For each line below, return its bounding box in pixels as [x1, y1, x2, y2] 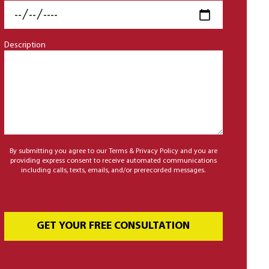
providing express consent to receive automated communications [10, 157, 217, 165]
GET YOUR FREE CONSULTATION [37, 220, 190, 232]
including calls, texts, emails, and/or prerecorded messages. [21, 167, 206, 175]
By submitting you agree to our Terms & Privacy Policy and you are [9, 148, 217, 156]
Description [4, 41, 46, 50]
